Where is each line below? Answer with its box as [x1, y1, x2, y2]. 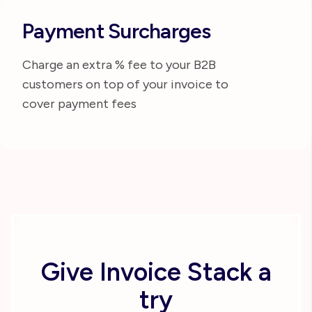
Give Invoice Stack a [40, 256, 272, 287]
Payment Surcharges [22, 17, 211, 44]
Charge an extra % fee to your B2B [22, 56, 216, 72]
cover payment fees [22, 95, 136, 111]
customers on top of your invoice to [22, 76, 228, 92]
